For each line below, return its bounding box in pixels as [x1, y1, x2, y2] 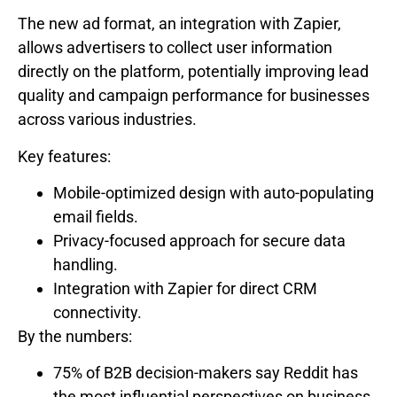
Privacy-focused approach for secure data [53, 231, 346, 250]
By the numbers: [18, 327, 132, 346]
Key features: [18, 146, 111, 166]
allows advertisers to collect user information [18, 38, 332, 58]
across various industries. [18, 110, 197, 129]
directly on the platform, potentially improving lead [18, 62, 369, 82]
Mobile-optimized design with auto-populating [53, 183, 374, 202]
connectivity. [53, 303, 142, 322]
